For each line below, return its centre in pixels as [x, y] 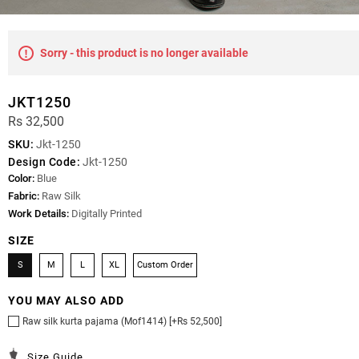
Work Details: [38, 214]
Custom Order [165, 265]
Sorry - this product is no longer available [144, 53]
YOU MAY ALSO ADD [66, 301]
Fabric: [24, 196]
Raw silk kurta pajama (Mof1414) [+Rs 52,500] [122, 321]
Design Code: [44, 162]
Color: [21, 179]
